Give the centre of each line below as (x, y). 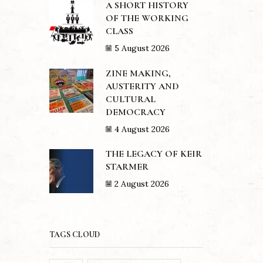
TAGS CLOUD (74, 234)
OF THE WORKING (147, 18)
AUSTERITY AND (142, 86)
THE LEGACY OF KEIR (154, 154)
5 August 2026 (142, 48)
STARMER (127, 167)
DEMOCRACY (136, 112)
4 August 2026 (142, 129)
